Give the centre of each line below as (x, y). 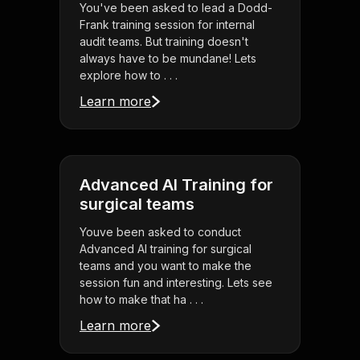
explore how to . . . (129, 76)
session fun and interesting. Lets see (176, 283)
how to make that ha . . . (141, 300)
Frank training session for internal (167, 25)
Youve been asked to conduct (160, 232)
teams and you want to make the (166, 266)
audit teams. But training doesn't (164, 42)
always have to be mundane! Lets (168, 59)
